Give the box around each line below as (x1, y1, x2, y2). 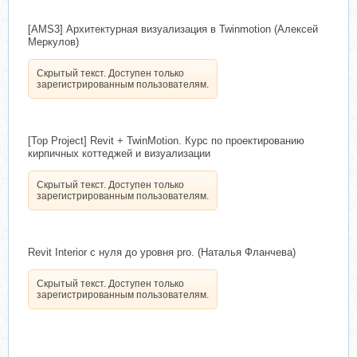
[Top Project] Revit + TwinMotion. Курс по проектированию (28, 135, 304, 147)
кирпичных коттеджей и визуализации (28, 147, 210, 159)
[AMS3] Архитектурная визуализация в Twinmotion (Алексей (28, 23, 318, 35)
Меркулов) (28, 36, 79, 48)
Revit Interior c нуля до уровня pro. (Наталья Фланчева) (28, 246, 296, 258)
